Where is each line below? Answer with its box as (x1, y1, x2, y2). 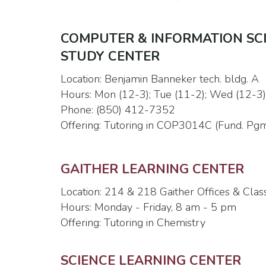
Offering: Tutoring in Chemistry (61, 216, 205, 230)
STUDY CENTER (61, 47, 160, 65)
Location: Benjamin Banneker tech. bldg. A (61, 72, 259, 86)
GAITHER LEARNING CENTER (61, 160, 244, 178)
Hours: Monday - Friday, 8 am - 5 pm (61, 200, 236, 214)
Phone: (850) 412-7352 (61, 103, 175, 117)
